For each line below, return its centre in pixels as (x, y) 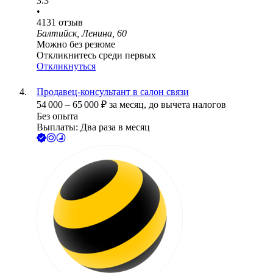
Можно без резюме (76, 44)
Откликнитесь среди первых (96, 55)
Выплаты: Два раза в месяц (93, 127)
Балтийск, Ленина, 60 (82, 34)
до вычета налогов (187, 105)
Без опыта (57, 116)
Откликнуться (66, 66)
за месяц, (129, 105)
